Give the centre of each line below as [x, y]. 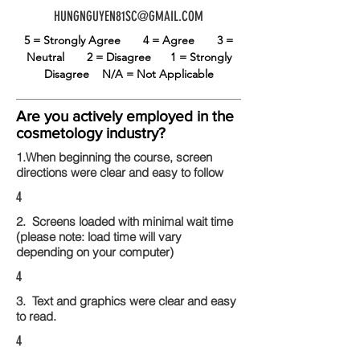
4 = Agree [180, 40]
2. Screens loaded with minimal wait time [128, 221]
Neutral [56, 57]
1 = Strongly [200, 57]
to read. [36, 316]
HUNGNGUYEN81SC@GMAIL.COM [129, 16]
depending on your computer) [95, 252]
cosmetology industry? [91, 133]
